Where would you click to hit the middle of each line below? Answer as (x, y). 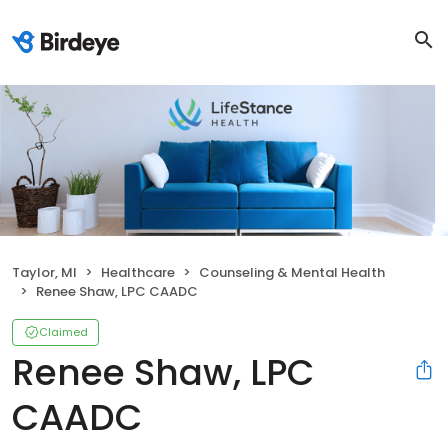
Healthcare (138, 272)
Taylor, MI (44, 272)
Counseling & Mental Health (292, 272)
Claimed (63, 331)
